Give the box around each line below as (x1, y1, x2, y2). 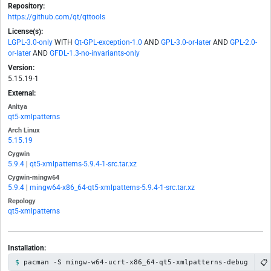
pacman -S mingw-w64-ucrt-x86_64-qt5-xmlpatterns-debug (23, 258, 248, 266)
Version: (8, 64, 34, 73)
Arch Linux (8, 126, 40, 135)
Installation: (8, 244, 46, 253)
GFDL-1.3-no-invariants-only (50, 49, 140, 58)
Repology (8, 197, 36, 206)
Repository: (8, 2, 45, 11)
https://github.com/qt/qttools (8, 13, 105, 22)
